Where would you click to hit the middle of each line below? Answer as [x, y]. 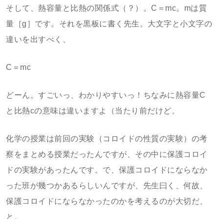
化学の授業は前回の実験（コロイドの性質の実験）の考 [107, 139]
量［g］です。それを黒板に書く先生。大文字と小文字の [109, 24]
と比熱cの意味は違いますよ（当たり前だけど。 [93, 111]
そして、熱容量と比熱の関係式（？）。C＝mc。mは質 [106, 8]
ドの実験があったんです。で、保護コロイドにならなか [107, 170]
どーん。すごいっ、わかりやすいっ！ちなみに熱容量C [106, 95]
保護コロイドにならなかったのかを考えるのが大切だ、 [107, 201]
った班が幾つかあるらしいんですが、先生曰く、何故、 [107, 186]
